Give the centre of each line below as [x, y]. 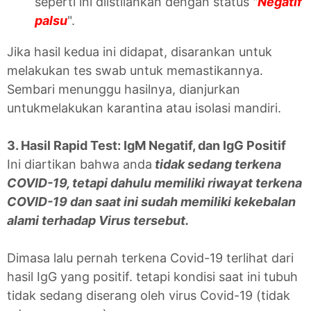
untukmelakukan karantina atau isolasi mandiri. [144, 108]
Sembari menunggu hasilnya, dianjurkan [124, 89]
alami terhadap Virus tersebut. [98, 220]
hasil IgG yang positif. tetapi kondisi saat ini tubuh [152, 276]
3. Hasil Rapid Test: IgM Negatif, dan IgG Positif [146, 145]
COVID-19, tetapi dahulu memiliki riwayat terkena [154, 183]
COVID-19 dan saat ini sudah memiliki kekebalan [151, 201]
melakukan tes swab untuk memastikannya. [135, 70]
